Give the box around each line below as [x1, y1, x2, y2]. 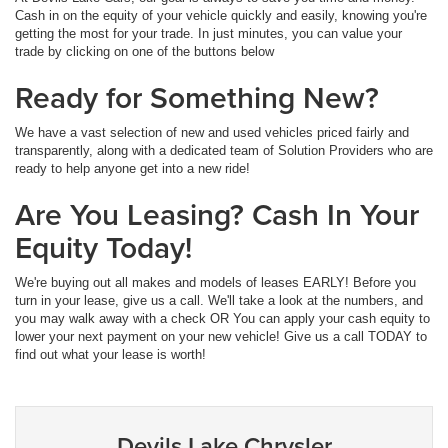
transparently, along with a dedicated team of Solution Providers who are [15, 142, 433, 158]
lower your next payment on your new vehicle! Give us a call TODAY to [15, 328, 427, 344]
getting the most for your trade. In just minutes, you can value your [15, 25, 402, 41]
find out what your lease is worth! [15, 346, 206, 362]
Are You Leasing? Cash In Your [15, 192, 419, 236]
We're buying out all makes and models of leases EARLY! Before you [15, 274, 416, 290]
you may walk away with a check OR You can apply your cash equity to [15, 310, 430, 326]
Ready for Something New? [15, 75, 379, 119]
